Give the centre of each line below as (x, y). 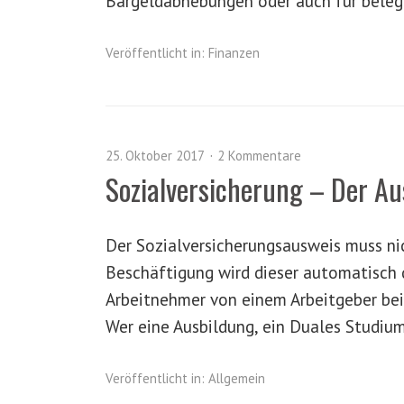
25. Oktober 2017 (155, 156)
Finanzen (234, 53)
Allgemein (237, 378)
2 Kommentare (259, 156)
